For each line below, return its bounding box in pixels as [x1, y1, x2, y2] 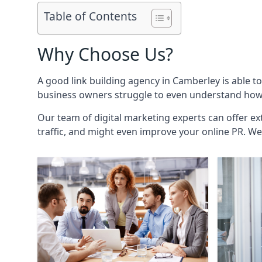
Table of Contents [44, 8, 137, 25]
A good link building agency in [37, 74, 173, 87]
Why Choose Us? [37, 42, 173, 66]
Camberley [173, 74, 220, 87]
